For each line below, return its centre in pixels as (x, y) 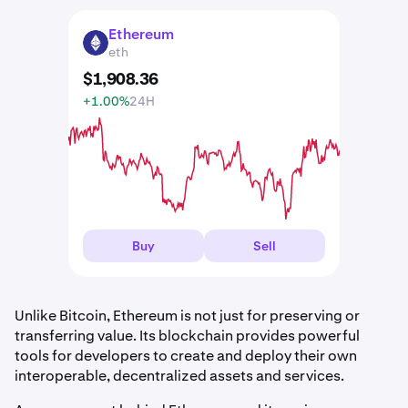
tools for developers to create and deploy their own (186, 355)
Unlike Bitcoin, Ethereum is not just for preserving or (187, 315)
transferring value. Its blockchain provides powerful (187, 335)
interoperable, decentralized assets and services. (179, 375)
